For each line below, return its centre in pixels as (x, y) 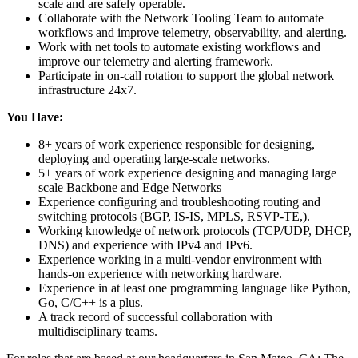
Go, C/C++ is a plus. (91, 302)
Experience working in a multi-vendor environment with (180, 259)
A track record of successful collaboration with (155, 316)
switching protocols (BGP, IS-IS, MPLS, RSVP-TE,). (174, 216)
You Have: (35, 117)
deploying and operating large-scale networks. (154, 158)
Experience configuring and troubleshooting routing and (179, 201)
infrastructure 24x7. (88, 89)
